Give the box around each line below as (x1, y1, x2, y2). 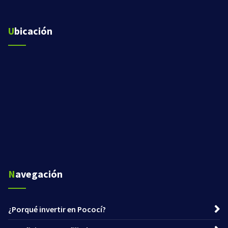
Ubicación (14, 24, 52, 38)
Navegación (15, 167, 63, 181)
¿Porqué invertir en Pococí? (8, 204, 106, 215)
